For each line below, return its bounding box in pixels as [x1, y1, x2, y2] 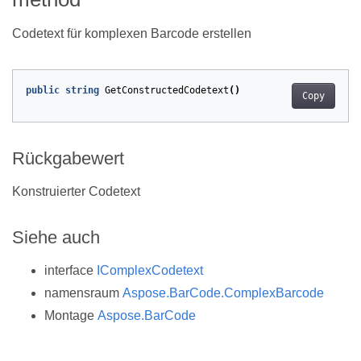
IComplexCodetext [97, 263, 203, 278]
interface [44, 263, 97, 278]
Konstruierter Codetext [12, 185, 140, 199]
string [65, 85, 99, 97]
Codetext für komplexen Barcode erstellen [12, 27, 251, 41]
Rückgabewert [12, 148, 124, 169]
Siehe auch [12, 227, 100, 248]
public [26, 85, 60, 97]
